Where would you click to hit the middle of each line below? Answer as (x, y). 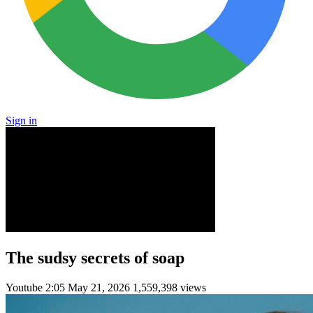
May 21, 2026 (99, 287)
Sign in (21, 121)
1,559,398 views (169, 287)
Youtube (26, 287)
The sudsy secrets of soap (95, 257)
